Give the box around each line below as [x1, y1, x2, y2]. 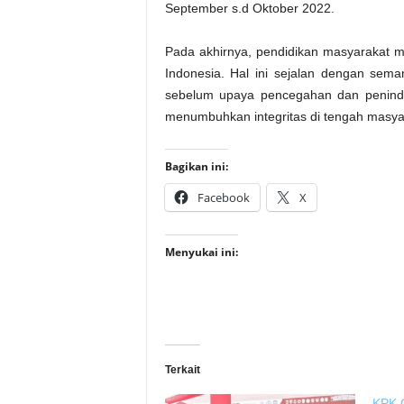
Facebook [197, 189, 250, 206]
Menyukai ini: [164, 244, 238, 260]
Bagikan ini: [164, 159, 228, 174]
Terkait [164, 363, 200, 376]
